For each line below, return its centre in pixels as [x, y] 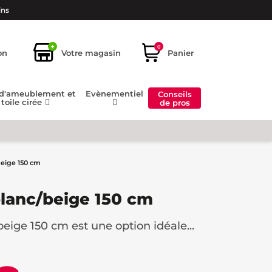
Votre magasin [91, 53]
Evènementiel [115, 94]
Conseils [175, 94]
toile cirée [23, 102]
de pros [175, 102]
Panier [181, 53]
